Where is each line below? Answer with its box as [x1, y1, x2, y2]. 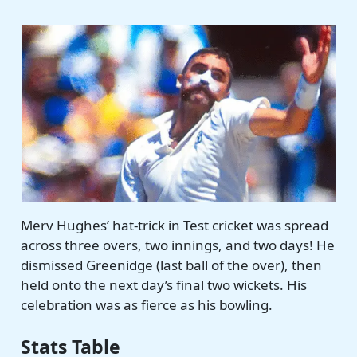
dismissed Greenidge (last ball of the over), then [21, 255, 323, 274]
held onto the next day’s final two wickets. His [21, 275, 308, 294]
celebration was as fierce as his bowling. [21, 295, 273, 314]
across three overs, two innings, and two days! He [21, 235, 335, 254]
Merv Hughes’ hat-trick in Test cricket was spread [21, 215, 329, 234]
